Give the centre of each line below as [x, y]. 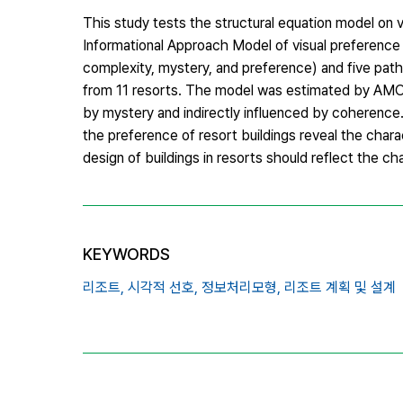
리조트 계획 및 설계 [340, 287]
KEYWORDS [126, 254]
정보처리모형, [241, 287]
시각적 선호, [163, 287]
